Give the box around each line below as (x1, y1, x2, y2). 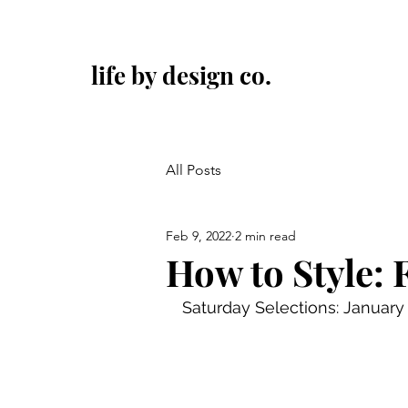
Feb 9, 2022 (166, 227, 231, 244)
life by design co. (91, 59, 271, 91)
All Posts (166, 161, 221, 178)
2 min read (235, 227, 296, 244)
